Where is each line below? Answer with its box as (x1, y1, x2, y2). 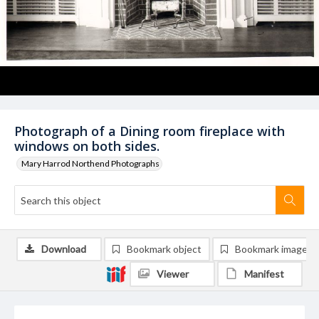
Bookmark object (127, 243, 202, 255)
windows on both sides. (14, 137, 159, 155)
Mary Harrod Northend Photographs (21, 158, 159, 169)
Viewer (157, 268, 189, 280)
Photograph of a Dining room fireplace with (14, 122, 285, 140)
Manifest (244, 268, 284, 280)
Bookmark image (235, 243, 308, 255)
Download (41, 243, 86, 255)
